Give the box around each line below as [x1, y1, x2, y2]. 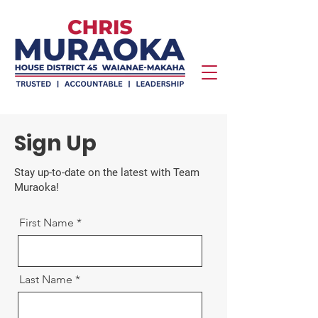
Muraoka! [14, 181, 62, 194]
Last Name [19, 273, 72, 286]
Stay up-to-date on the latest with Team [14, 166, 199, 179]
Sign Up [14, 128, 97, 158]
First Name [19, 216, 74, 229]
